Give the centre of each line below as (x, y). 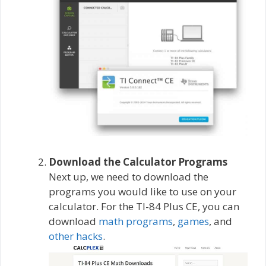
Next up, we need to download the (129, 177)
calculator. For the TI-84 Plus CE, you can (144, 207)
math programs (136, 221)
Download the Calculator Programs (138, 162)
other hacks (76, 236)
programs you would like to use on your (142, 192)
